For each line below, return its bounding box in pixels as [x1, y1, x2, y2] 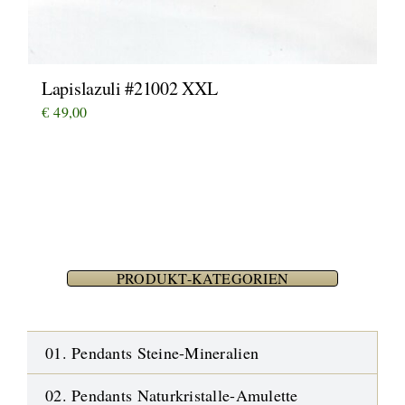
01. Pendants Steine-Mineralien [45, 342, 259, 364]
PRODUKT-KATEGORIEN [116, 268, 289, 288]
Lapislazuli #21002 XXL [42, 76, 218, 101]
